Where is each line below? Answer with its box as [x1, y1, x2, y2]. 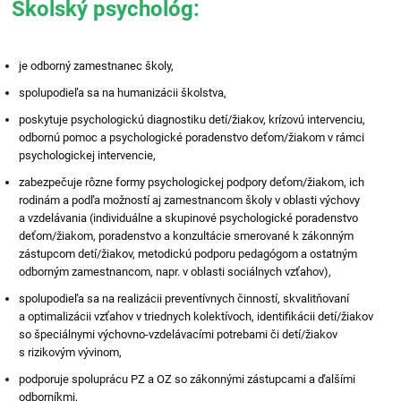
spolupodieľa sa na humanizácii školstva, [19, 86, 227, 99]
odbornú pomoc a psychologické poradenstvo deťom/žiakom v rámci [19, 131, 365, 144]
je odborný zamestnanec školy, [19, 59, 175, 73]
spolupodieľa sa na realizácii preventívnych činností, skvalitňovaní [19, 292, 350, 305]
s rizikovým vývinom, [19, 346, 123, 359]
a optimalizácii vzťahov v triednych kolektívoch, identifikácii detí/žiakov [19, 310, 374, 323]
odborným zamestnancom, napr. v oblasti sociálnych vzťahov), [19, 265, 332, 278]
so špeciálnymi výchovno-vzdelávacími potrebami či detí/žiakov [19, 328, 338, 341]
